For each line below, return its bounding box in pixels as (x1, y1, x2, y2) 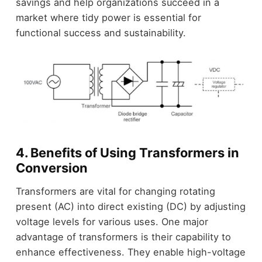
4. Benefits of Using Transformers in (15, 144, 239, 160)
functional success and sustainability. (15, 26, 186, 39)
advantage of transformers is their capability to (15, 231, 231, 243)
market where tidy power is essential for (15, 11, 201, 23)
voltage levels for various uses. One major (15, 216, 208, 228)
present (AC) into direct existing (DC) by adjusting (15, 201, 246, 213)
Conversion (15, 160, 88, 175)
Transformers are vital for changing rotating (15, 185, 215, 198)
